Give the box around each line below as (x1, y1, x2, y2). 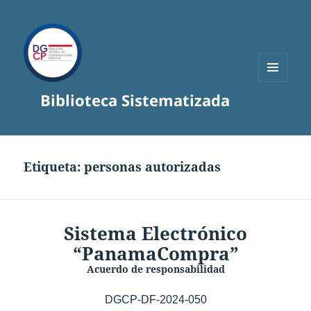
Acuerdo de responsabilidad (86, 262, 225, 276)
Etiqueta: (24, 158, 85, 176)
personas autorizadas (84, 158, 221, 176)
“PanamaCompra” (72, 241, 239, 267)
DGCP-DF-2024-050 (104, 294, 207, 306)
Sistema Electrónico (64, 221, 247, 246)
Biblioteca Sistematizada (40, 90, 230, 111)
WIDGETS (258, 104, 298, 117)
